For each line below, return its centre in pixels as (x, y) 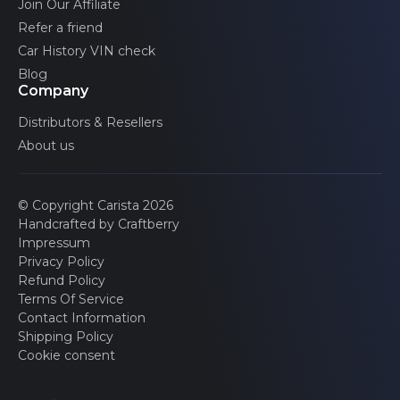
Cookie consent (67, 356)
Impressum (54, 243)
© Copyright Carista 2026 (96, 206)
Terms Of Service (71, 300)
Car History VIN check (87, 51)
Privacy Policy (61, 262)
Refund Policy (62, 281)
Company (53, 91)
